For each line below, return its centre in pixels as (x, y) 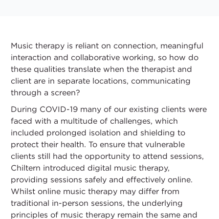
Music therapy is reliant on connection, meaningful (107, 45)
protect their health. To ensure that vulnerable (98, 144)
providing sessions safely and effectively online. (102, 179)
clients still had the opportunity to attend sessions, (108, 156)
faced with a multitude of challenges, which (95, 121)
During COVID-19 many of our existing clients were (109, 109)
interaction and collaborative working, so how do (105, 57)
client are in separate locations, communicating (101, 81)
